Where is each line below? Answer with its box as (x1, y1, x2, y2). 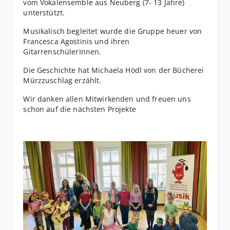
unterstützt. (23, 8, 65, 18)
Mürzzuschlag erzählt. (23, 75, 102, 86)
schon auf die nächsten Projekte (23, 104, 136, 114)
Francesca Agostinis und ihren (23, 36, 130, 47)
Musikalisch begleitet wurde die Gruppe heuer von (23, 26, 202, 36)
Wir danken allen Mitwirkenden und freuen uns (23, 94, 191, 104)
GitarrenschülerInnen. (23, 47, 102, 57)
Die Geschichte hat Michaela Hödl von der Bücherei (23, 65, 204, 75)
